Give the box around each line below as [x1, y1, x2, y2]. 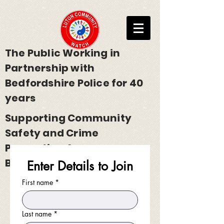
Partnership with [5, 61, 95, 75]
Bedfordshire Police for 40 [5, 76, 143, 90]
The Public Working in [5, 46, 120, 60]
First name [22, 177, 53, 187]
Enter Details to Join [27, 158, 133, 174]
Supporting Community [5, 111, 131, 125]
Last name [22, 209, 51, 218]
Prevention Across [5, 141, 103, 155]
